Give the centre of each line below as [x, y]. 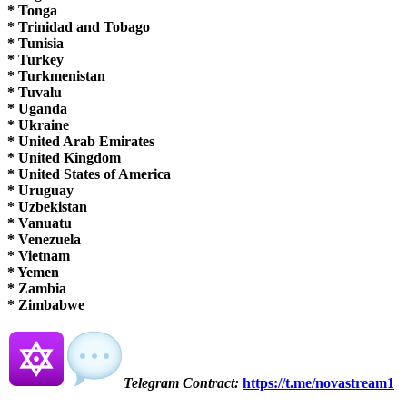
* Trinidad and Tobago [79, 26]
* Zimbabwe [46, 304]
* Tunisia [35, 43]
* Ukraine [38, 124]
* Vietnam [39, 255]
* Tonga [32, 10]
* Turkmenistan [56, 75]
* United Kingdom [64, 157]
